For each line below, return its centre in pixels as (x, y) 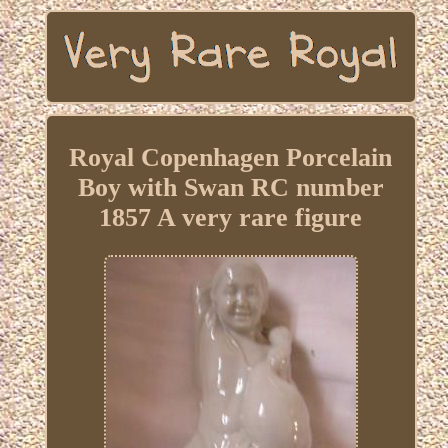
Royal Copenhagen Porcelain (231, 158)
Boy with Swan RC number (230, 188)
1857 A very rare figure (231, 218)
